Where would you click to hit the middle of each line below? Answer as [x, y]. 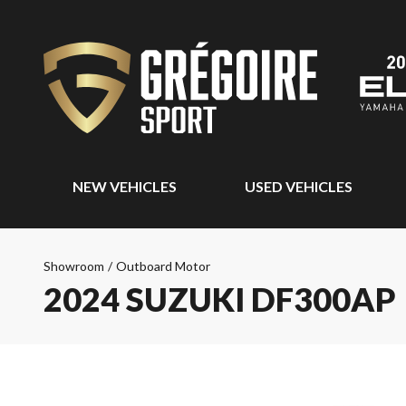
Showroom [74, 266]
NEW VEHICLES [125, 186]
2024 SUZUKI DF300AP [220, 299]
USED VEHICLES [298, 186]
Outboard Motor [163, 266]
